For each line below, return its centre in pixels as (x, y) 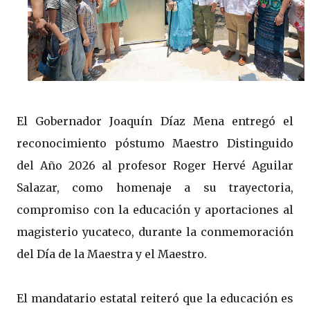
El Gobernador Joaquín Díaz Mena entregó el (155, 121)
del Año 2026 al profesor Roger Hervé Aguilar (155, 165)
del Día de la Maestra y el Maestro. (112, 254)
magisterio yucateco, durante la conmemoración (155, 231)
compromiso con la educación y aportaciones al (155, 209)
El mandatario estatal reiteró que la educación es (155, 298)
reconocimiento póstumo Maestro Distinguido (155, 143)
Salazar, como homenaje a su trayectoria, (155, 187)
